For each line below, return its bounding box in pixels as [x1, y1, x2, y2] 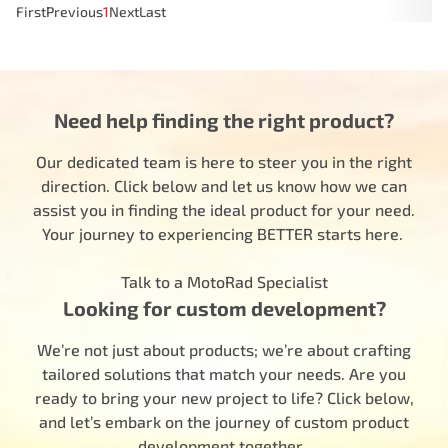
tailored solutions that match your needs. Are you [42, 364, 406, 383]
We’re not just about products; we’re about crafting [37, 340, 411, 359]
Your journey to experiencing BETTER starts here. [41, 224, 407, 243]
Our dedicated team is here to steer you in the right [36, 152, 412, 171]
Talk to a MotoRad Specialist [120, 272, 328, 291]
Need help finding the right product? [54, 108, 394, 132]
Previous [46, 3, 103, 20]
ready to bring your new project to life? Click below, [34, 388, 414, 407]
